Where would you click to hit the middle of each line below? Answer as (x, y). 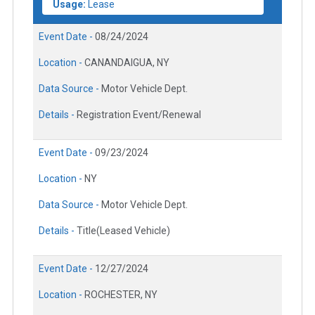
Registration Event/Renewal (139, 115)
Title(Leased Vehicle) (123, 231)
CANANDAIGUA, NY (127, 63)
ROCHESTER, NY (121, 295)
